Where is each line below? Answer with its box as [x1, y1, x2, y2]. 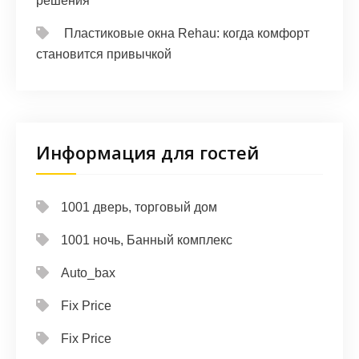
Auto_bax [61, 266, 115, 280]
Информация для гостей [36, 140, 259, 165]
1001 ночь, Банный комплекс [61, 233, 232, 248]
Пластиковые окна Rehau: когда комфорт [64, 26, 309, 41]
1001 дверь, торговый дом [61, 200, 217, 215]
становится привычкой [36, 47, 171, 62]
